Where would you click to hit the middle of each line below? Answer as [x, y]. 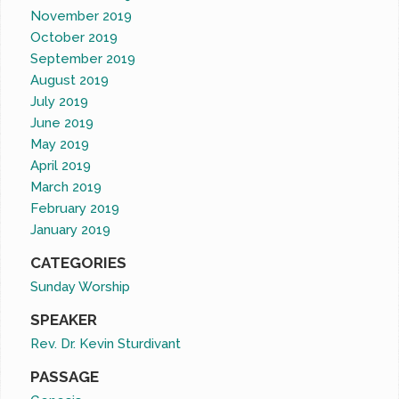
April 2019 [61, 166]
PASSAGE [65, 377]
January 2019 [71, 230]
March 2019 [66, 187]
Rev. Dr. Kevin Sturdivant [106, 344]
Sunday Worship [81, 287]
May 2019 [60, 145]
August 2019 [70, 81]
